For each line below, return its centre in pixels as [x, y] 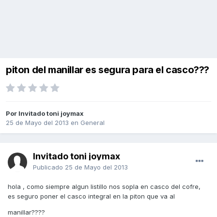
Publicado [49, 167]
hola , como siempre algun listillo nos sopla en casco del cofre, [104, 187]
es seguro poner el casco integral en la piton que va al [91, 196]
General [93, 123]
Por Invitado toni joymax [45, 114]
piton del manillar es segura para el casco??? [108, 70]
